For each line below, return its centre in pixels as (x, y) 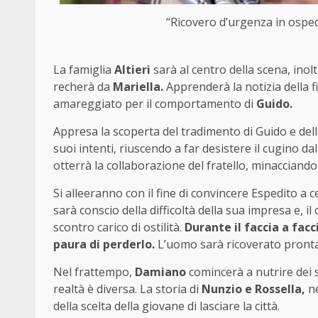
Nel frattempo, (94, 272)
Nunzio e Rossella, (253, 289)
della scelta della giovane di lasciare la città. (166, 306)
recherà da (83, 86)
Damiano (160, 272)
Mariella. (138, 86)
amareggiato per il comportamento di (153, 103)
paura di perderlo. (104, 244)
